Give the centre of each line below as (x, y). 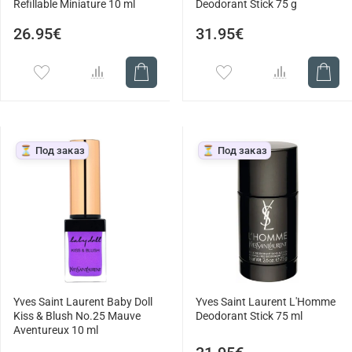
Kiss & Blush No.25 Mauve (77, 317)
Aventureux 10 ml (56, 331)
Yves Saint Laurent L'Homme (266, 302)
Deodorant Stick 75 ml (249, 317)
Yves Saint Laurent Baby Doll (83, 302)
